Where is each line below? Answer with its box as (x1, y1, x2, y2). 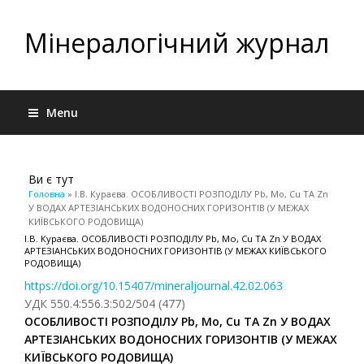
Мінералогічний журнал (24, 25, 329, 60)
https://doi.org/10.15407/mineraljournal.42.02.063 (24, 278, 283, 293)
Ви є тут (28, 171, 74, 187)
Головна (28, 188, 65, 200)
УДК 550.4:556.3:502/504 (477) (24, 296, 185, 311)
